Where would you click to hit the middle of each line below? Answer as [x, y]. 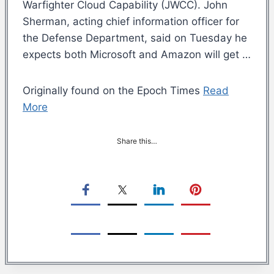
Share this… [137, 141]
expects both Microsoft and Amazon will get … [137, 54]
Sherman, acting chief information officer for [131, 21]
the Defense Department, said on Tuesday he [135, 38]
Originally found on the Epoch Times [113, 90]
